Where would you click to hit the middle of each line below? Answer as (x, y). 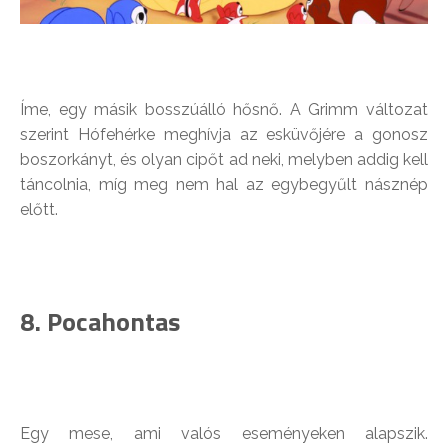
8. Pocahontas (100, 321)
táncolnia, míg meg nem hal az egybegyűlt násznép (224, 184)
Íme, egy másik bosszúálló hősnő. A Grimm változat (224, 109)
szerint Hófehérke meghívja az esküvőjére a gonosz (224, 134)
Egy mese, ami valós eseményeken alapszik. (224, 433)
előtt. (39, 209)
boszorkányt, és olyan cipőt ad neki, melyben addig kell (224, 159)
